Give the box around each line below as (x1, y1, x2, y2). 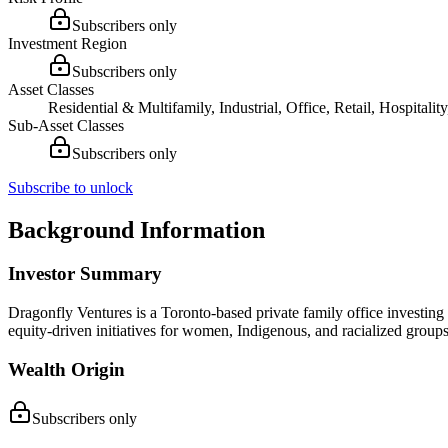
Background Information (8, 216, 265, 243)
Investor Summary (8, 263, 162, 285)
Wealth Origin (8, 358, 125, 380)
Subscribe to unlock (8, 178, 133, 196)
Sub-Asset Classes (8, 116, 124, 134)
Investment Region (8, 34, 127, 52)
